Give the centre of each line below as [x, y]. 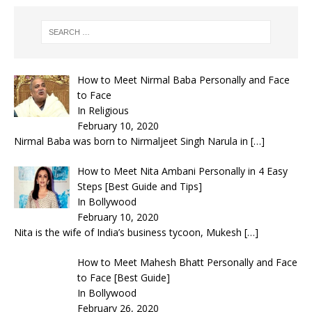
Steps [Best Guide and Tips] [139, 186]
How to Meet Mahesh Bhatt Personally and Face [187, 262]
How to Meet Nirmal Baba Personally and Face [183, 79]
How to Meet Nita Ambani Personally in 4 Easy [182, 171]
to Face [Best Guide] [123, 277]
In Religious [103, 110]
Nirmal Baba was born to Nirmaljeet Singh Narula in [132, 141]
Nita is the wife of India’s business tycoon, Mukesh [129, 232]
